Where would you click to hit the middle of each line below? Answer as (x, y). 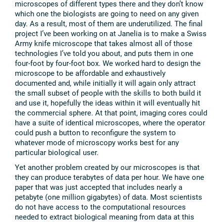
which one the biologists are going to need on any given (107, 14)
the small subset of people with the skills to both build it (108, 93)
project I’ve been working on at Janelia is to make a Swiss (111, 33)
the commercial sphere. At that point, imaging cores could (111, 113)
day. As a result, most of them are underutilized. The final (109, 24)
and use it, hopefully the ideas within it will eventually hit (108, 103)
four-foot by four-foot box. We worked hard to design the (108, 63)
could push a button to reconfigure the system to (95, 133)
